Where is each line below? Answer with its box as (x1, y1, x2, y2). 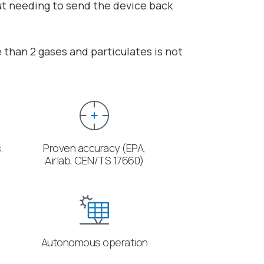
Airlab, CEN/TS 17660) (45, 153, 144, 167)
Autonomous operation (41, 235, 148, 250)
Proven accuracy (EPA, (43, 140, 146, 155)
